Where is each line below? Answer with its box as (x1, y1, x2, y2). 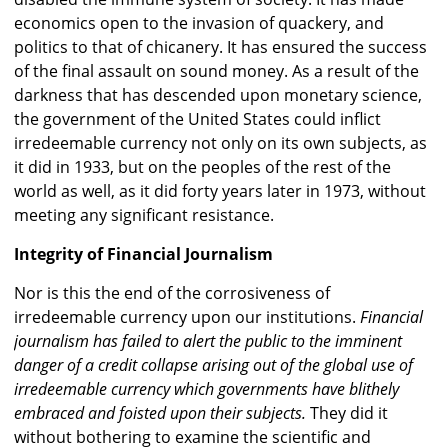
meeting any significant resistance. (14, 204, 274, 227)
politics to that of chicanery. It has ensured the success (14, 36, 427, 59)
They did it (306, 402, 388, 425)
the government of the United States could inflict (14, 108, 381, 131)
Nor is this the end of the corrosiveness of (14, 282, 330, 305)
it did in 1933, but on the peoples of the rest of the (14, 156, 391, 179)
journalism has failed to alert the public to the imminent (14, 330, 402, 353)
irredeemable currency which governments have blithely (14, 378, 399, 401)
